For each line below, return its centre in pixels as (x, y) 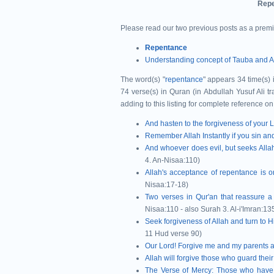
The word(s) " (143, 80)
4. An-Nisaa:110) (172, 160)
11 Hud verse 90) (173, 234)
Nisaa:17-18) (167, 185)
